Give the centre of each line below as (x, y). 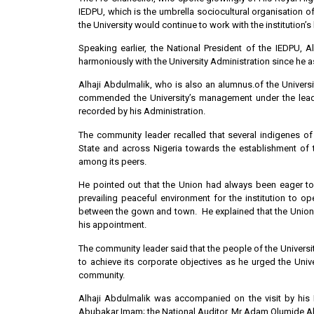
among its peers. (112, 161)
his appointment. (112, 225)
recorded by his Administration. (142, 111)
